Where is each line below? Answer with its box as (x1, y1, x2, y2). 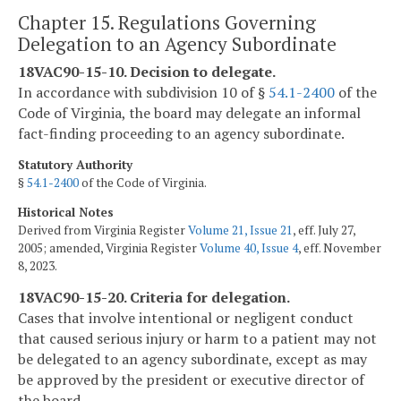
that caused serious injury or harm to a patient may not (18, 328, 377, 348)
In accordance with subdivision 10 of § (18, 81, 269, 102)
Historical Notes (18, 204, 114, 221)
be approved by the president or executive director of (18, 369, 364, 389)
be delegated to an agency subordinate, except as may (18, 348, 367, 369)
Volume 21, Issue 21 (188, 222, 293, 239)
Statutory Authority (18, 156, 132, 173)
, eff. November (298, 240, 381, 257)
